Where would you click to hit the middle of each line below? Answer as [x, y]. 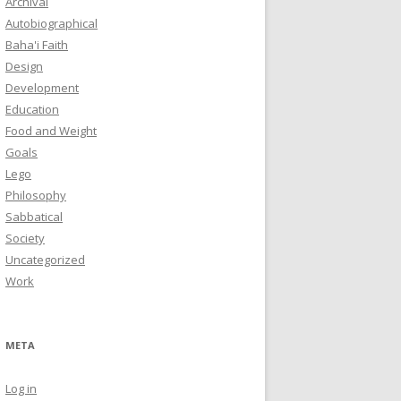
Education [32, 109]
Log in [21, 388]
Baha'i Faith [37, 45]
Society [25, 238]
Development [42, 88]
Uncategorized [45, 260]
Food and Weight [51, 131]
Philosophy [36, 195]
